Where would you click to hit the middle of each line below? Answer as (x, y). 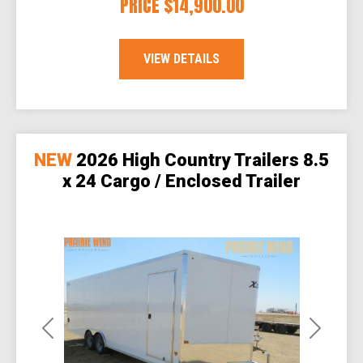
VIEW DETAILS (181, 59)
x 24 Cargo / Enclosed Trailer (181, 181)
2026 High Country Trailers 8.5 (203, 160)
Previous (72, 335)
